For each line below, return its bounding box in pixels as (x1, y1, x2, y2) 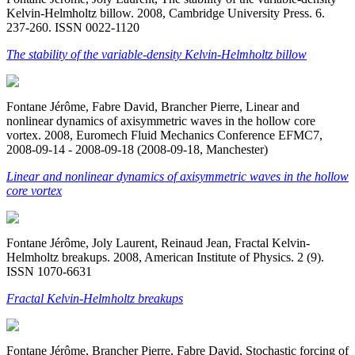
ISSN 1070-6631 (6, 264, 92, 278)
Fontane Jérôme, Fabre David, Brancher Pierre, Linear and (6, 99, 300, 113)
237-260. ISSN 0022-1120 (6, 20, 139, 34)
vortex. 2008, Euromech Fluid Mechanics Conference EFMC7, (6, 128, 323, 142)
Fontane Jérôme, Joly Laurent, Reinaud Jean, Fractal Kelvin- (6, 235, 310, 250)
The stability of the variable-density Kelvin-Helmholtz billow (6, 47, 307, 61)
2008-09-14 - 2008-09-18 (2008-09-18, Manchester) (6, 142, 268, 156)
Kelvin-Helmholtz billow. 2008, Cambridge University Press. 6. (6, 6, 325, 20)
